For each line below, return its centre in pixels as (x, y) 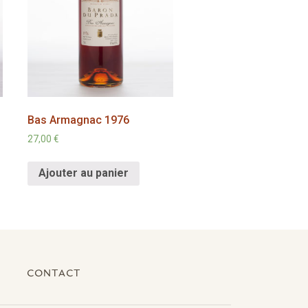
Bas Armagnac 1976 (79, 120)
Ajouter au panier (84, 173)
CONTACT (54, 273)
